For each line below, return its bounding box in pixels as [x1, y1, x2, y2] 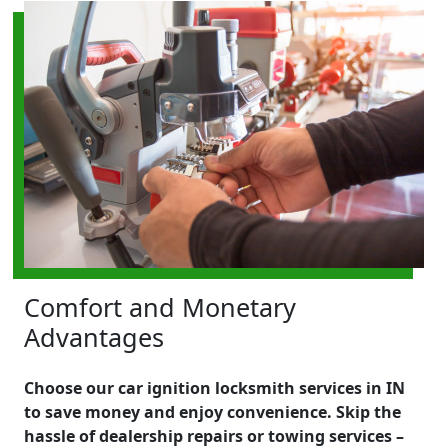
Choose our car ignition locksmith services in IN [24, 376, 405, 399]
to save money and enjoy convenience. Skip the [24, 400, 401, 423]
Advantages [24, 319, 164, 354]
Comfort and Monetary [24, 289, 296, 324]
